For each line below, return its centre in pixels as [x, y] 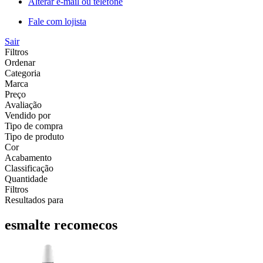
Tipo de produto [34, 136]
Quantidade [26, 178]
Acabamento [28, 157]
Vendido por [28, 115]
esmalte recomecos [61, 225]
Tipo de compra [34, 126]
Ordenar [20, 62]
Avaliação [23, 104]
